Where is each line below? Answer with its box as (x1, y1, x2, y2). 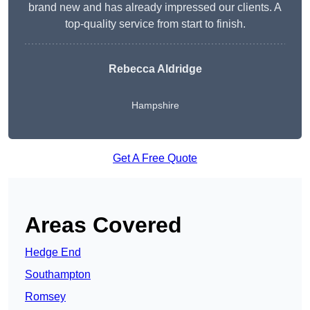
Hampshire (131, 100, 179, 111)
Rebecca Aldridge (108, 63, 202, 75)
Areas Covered (25, 212, 182, 238)
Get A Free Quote (113, 152, 197, 165)
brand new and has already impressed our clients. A (28, 1, 282, 14)
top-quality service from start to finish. (64, 18, 246, 30)
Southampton (25, 268, 91, 281)
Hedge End (25, 246, 81, 259)
